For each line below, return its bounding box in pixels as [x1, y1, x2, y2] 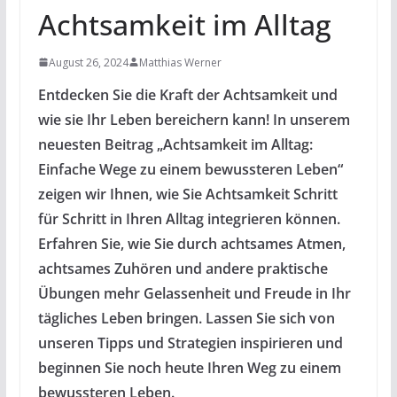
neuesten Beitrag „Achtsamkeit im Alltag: [37, 134, 313, 154]
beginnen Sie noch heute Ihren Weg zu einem [37, 357, 341, 378]
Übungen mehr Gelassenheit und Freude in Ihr [37, 283, 351, 303]
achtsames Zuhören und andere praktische [37, 258, 328, 278]
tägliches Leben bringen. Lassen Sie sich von [37, 307, 335, 328]
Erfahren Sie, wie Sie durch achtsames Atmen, [37, 233, 346, 253]
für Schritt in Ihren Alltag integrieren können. [37, 208, 340, 229]
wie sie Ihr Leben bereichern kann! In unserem [37, 109, 350, 129]
